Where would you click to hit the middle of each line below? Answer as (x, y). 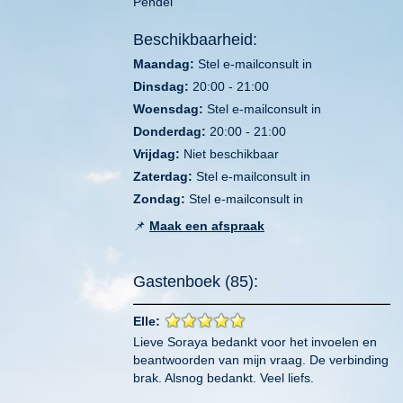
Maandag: (164, 63)
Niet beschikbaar (229, 153)
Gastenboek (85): (196, 281)
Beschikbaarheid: (195, 39)
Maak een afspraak (207, 225)
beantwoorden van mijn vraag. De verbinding (261, 359)
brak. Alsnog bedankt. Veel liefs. (224, 377)
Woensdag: (168, 108)
